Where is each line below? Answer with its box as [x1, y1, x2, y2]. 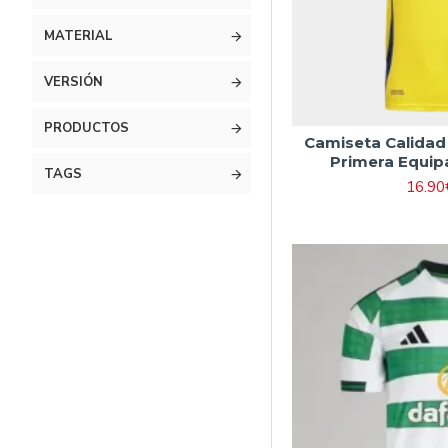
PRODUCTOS [44, 119, 129, 137]
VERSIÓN [44, 73, 103, 91]
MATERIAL [44, 27, 113, 45]
